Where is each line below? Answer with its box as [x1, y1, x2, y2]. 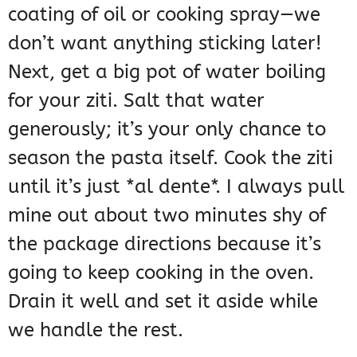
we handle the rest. [8, 319, 183, 342]
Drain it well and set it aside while [8, 290, 318, 313]
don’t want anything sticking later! [8, 32, 322, 55]
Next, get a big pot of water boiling [8, 61, 326, 84]
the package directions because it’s [8, 233, 321, 256]
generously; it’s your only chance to [8, 118, 326, 141]
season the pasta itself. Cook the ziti [8, 147, 333, 170]
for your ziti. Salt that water [8, 89, 265, 112]
